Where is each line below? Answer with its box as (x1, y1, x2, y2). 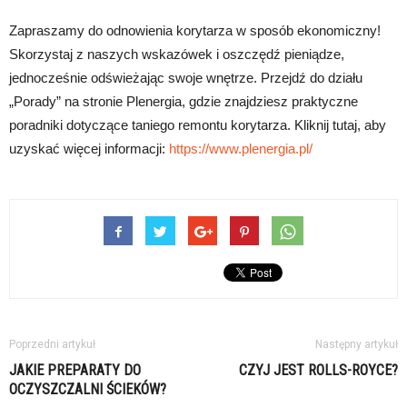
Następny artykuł (315, 338, 398, 351)
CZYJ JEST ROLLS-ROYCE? (239, 362, 398, 379)
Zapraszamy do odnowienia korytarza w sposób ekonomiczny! (9, 23, 381, 38)
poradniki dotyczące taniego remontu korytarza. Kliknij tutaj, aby (9, 117, 386, 133)
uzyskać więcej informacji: (9, 141, 169, 156)
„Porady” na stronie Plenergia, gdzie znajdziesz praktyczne (9, 94, 358, 109)
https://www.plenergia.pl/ (169, 141, 313, 156)
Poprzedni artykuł (9, 338, 95, 351)
